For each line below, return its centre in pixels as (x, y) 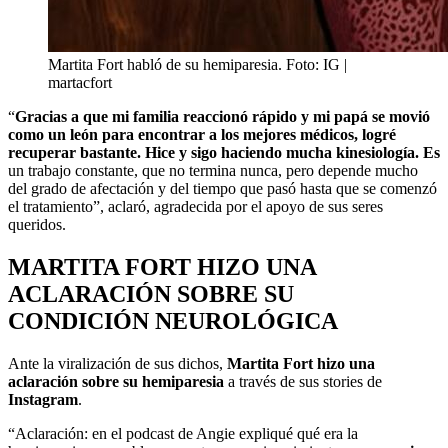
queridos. (37, 224)
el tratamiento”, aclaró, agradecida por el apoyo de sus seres (195, 206)
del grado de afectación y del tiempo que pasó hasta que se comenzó (222, 188)
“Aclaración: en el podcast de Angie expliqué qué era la (183, 433)
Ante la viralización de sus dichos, (117, 363)
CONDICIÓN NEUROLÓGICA (173, 320)
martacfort (80, 82)
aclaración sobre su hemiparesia (116, 381)
